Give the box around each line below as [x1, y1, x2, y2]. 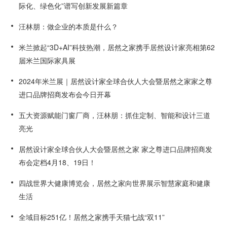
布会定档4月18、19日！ [19, 157, 96, 167]
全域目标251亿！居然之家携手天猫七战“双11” [19, 212, 165, 222]
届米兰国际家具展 [19, 55, 76, 65]
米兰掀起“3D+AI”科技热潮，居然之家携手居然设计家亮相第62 [19, 42, 215, 52]
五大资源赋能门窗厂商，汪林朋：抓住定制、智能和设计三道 [19, 110, 211, 120]
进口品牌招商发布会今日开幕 [19, 89, 111, 99]
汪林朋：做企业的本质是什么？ [19, 21, 119, 31]
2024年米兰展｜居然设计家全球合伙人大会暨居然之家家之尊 [19, 76, 213, 86]
